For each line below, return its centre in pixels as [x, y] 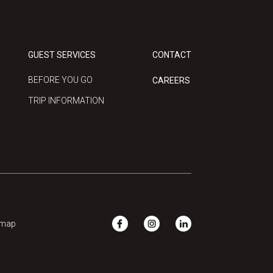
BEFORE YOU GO [60, 80]
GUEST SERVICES [62, 55]
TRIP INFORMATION [66, 100]
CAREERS [171, 80]
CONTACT [172, 55]
